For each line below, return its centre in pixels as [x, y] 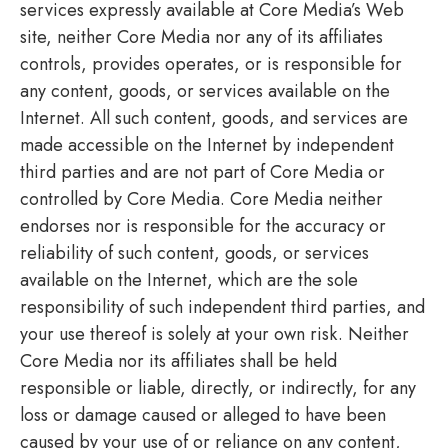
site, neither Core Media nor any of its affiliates [201, 36]
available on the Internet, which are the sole [189, 279]
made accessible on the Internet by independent [207, 144]
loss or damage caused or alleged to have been [203, 414]
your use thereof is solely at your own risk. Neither [214, 333]
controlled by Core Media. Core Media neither [201, 198]
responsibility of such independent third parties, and [222, 306]
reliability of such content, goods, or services [194, 252]
